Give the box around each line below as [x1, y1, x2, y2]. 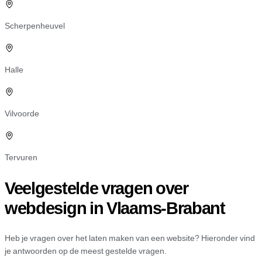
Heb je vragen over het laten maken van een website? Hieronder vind [5, 233, 255, 243]
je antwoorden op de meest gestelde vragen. [5, 246, 167, 256]
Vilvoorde [5, 108, 39, 119]
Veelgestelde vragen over [5, 177, 188, 198]
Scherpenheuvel [5, 20, 65, 31]
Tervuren [5, 152, 37, 163]
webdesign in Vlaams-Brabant [5, 197, 225, 218]
